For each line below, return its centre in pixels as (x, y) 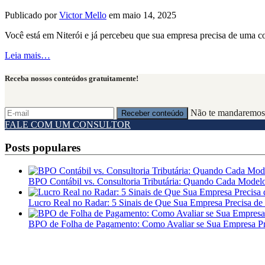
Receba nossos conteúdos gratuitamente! (72, 78)
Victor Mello (83, 15)
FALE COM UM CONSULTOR (68, 125)
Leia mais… (28, 55)
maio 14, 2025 (149, 15)
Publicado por (32, 15)
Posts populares (43, 147)
